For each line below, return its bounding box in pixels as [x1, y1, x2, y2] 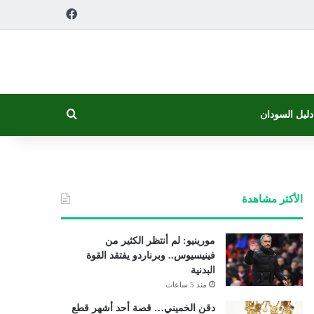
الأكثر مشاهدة [241, 193, 303, 205]
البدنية [190, 265, 215, 275]
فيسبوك [29, 8, 66, 20]
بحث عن [27, 109, 67, 121]
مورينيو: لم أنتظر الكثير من [104, 235, 215, 246]
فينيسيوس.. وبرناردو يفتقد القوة [86, 250, 215, 261]
